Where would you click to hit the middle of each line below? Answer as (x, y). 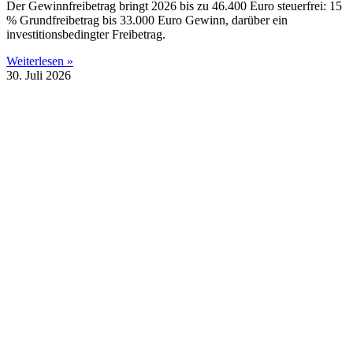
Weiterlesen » (40, 61)
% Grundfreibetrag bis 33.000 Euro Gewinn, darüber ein (147, 20)
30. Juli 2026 (39, 75)
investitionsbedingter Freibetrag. (86, 34)
